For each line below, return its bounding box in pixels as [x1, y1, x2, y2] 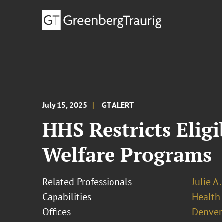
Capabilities [42, 190, 92, 203]
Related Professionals [42, 175, 132, 188]
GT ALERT [102, 100, 134, 110]
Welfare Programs [42, 141, 212, 167]
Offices [42, 205, 71, 218]
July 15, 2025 [42, 100, 88, 110]
